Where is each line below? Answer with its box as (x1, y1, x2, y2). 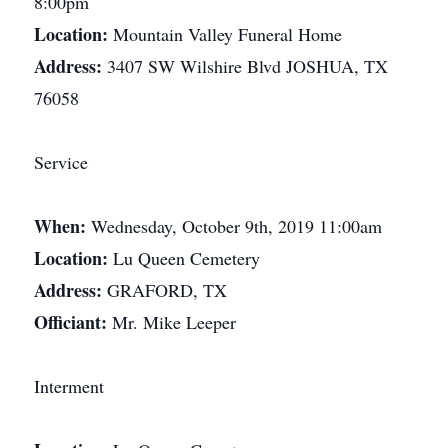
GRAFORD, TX (107, 278, 227, 302)
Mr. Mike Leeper (112, 310, 236, 334)
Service (34, 150, 88, 174)
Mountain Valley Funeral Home (113, 22, 342, 46)
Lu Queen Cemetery (113, 246, 260, 270)
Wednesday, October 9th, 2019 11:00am (91, 214, 382, 238)
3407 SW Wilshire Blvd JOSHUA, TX (107, 54, 388, 78)
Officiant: (34, 309, 112, 335)
